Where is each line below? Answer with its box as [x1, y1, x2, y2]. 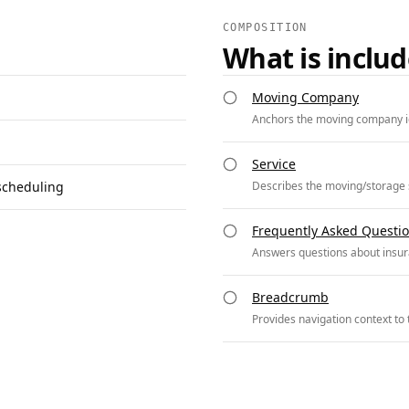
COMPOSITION [223, 21, 308, 34]
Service [252, 155, 296, 173]
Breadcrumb [252, 288, 329, 306]
